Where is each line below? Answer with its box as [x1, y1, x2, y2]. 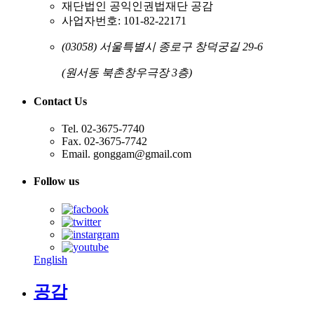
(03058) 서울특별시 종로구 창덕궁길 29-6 [62, 40, 263, 53]
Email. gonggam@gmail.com [62, 148, 191, 161]
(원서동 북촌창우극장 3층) [62, 66, 192, 78]
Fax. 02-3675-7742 [62, 135, 147, 148]
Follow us [34, 175, 79, 188]
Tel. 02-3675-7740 [62, 123, 144, 135]
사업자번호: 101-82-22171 [62, 14, 186, 27]
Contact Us [34, 95, 87, 107]
